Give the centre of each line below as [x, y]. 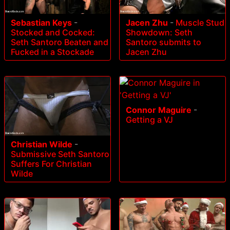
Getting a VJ [149, 119]
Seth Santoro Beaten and [60, 42]
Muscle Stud [200, 22]
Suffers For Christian [51, 164]
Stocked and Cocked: [53, 32]
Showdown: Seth [159, 32]
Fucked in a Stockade [52, 52]
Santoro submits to [164, 42]
